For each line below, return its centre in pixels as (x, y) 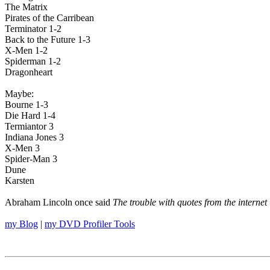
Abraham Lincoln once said (59, 202)
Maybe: (19, 94)
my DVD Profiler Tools (90, 224)
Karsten (20, 181)
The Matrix (26, 7)
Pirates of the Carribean (49, 18)
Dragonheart (29, 72)
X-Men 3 (22, 148)
